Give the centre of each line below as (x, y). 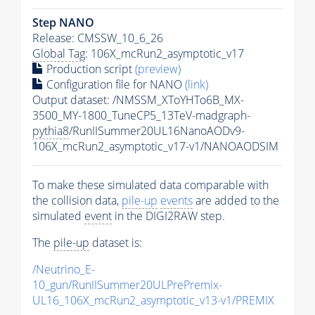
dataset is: (116, 243)
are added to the (236, 201)
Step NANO (63, 23)
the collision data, (77, 201)
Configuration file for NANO (114, 85)
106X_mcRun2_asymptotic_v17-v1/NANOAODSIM (155, 147)
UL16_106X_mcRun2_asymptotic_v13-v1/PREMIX (153, 301)
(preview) (158, 69)
